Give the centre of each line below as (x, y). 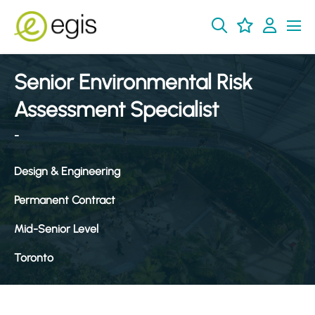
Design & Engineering (67, 171)
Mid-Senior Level (56, 229)
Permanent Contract (65, 200)
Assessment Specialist (116, 109)
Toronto (34, 258)
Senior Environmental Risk (133, 82)
